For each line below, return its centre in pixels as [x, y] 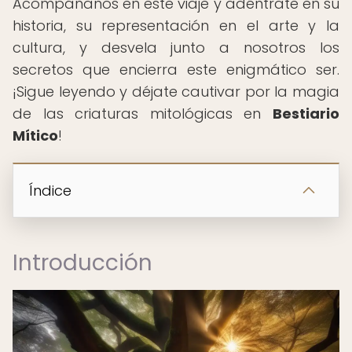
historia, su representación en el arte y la [176, 26]
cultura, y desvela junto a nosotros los [176, 48]
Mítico [35, 136]
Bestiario [306, 114]
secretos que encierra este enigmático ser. [176, 70]
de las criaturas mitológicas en [143, 114]
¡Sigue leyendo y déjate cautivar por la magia [176, 92]
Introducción [82, 263]
